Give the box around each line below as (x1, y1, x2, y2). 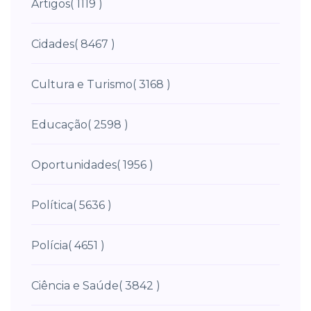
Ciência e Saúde (31, 279, 119, 293)
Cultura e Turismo (31, 78, 133, 92)
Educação (31, 118, 87, 132)
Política (31, 199, 73, 212)
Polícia (31, 239, 68, 253)
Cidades (31, 37, 74, 51)
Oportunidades (31, 158, 117, 172)
